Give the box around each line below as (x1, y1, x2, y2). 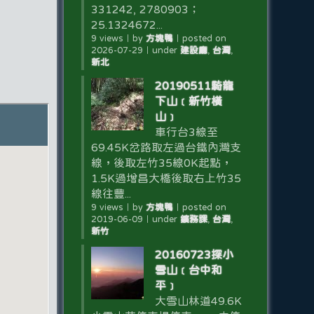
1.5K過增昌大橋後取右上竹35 (90, 172, 241, 184)
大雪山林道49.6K (154, 295, 242, 306)
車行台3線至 (154, 126, 218, 137)
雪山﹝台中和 (154, 264, 222, 275)
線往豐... (90, 188, 131, 199)
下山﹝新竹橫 (154, 95, 222, 107)
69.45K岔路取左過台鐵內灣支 (90, 142, 241, 153)
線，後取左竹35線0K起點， (90, 157, 232, 168)
